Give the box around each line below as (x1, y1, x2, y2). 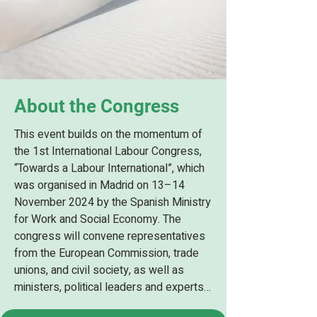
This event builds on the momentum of (14, 126, 202, 143)
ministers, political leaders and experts (14, 279, 204, 296)
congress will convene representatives (14, 228, 205, 245)
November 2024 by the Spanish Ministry (14, 194, 211, 211)
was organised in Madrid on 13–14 (14, 177, 185, 194)
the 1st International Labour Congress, (14, 143, 202, 160)
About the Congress (14, 96, 179, 117)
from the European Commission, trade (14, 245, 199, 262)
